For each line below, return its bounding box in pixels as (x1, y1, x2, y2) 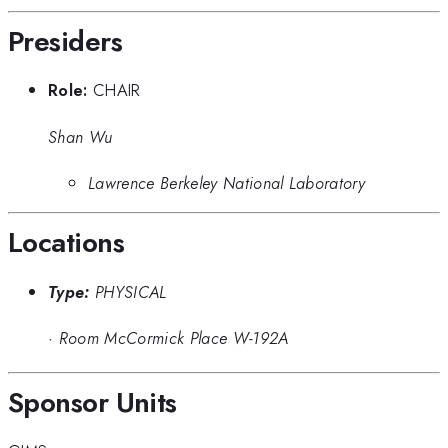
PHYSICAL (94, 279, 167, 304)
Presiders (8, 20, 122, 62)
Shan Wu (48, 124, 113, 149)
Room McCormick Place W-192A (58, 326, 289, 351)
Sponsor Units (8, 381, 177, 423)
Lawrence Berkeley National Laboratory (88, 170, 366, 195)
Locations (8, 222, 124, 264)
